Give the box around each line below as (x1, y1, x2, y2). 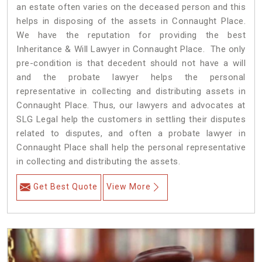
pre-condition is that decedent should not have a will (16, 58, 246, 69)
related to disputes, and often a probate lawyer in (16, 128, 246, 139)
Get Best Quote (33, 182, 98, 192)
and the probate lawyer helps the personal (16, 72, 246, 83)
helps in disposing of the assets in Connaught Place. (16, 16, 246, 27)
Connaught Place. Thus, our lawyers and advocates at (16, 100, 246, 111)
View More (106, 182, 151, 192)
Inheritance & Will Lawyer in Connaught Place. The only (16, 44, 246, 55)
